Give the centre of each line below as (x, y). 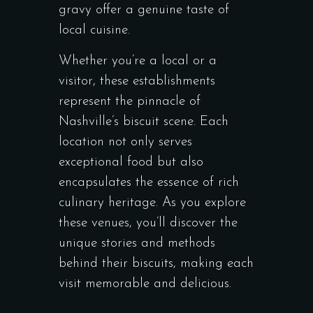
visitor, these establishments (137, 81)
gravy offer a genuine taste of (144, 10)
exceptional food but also (131, 162)
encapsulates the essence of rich (149, 183)
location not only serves (125, 142)
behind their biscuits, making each (156, 264)
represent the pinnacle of (130, 102)
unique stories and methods (137, 243)
